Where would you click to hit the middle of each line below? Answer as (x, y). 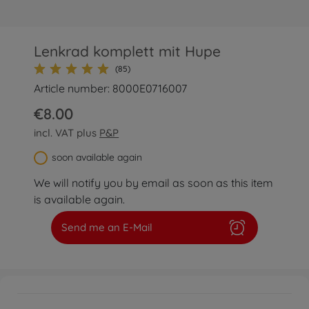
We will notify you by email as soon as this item (154, 183)
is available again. (80, 199)
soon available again (97, 157)
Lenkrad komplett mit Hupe (128, 51)
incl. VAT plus (67, 133)
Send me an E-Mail (107, 227)
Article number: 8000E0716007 (111, 88)
